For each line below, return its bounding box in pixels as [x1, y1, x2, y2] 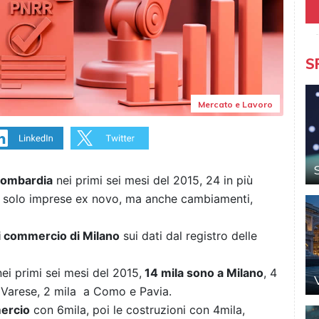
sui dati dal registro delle [120, 229, 257, 244]
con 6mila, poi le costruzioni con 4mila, [30, 303, 245, 318]
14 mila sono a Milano [142, 266, 263, 281]
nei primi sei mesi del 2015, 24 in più [53, 173, 253, 188]
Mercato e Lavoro [197, 99, 273, 110]
